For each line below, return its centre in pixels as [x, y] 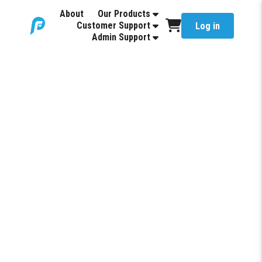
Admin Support [121, 37]
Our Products [124, 14]
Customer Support [113, 25]
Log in [208, 26]
